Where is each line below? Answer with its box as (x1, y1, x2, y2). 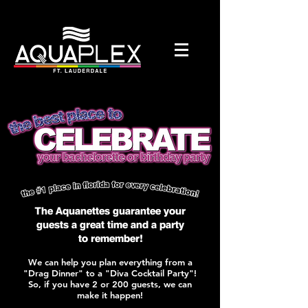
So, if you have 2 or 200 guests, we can (28, 278, 192, 289)
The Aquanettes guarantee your (34, 204, 186, 217)
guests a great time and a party (36, 218, 184, 231)
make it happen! (77, 289, 143, 300)
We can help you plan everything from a (27, 256, 192, 267)
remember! (90, 232, 142, 245)
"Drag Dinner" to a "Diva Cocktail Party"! (23, 267, 197, 278)
